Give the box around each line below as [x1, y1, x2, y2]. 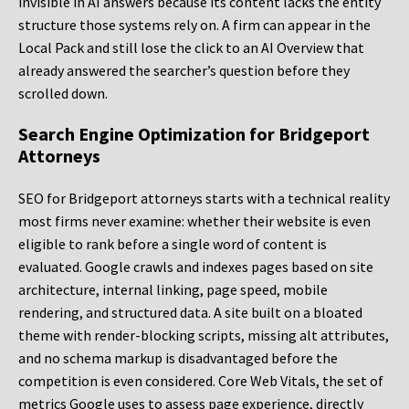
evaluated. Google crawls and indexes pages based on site [18, 257, 373, 277]
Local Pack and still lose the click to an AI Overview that [18, 38, 364, 58]
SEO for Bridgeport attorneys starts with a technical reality [18, 189, 390, 208]
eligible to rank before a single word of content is [18, 235, 327, 254]
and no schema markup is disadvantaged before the [18, 349, 338, 368]
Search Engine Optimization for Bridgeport [18, 122, 370, 146]
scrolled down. [18, 84, 108, 103]
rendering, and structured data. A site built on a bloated [18, 303, 362, 322]
